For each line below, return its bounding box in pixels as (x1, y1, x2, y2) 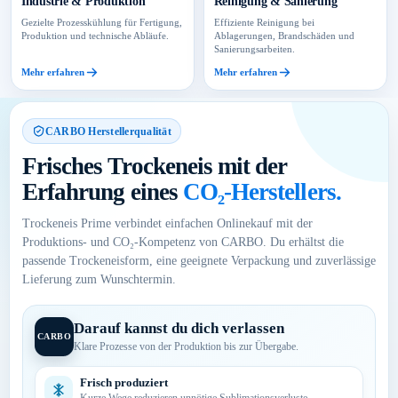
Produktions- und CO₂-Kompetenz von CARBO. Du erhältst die (22, 235, 344, 250)
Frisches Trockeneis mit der (22, 153, 288, 180)
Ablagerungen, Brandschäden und (213, 30, 354, 42)
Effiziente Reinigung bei (213, 17, 314, 28)
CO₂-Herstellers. (182, 179, 341, 206)
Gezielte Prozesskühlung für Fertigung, (21, 17, 182, 28)
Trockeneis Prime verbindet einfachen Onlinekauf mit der (22, 217, 313, 231)
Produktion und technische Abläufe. (21, 30, 169, 42)
